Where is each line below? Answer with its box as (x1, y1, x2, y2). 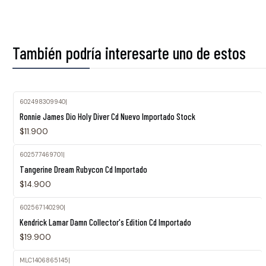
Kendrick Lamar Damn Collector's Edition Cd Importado (19, 216, 191, 227)
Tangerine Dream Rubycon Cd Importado (19, 163, 147, 175)
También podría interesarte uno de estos (12, 42, 246, 63)
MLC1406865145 (19, 256, 68, 265)
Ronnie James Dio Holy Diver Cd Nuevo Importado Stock (19, 110, 195, 122)
